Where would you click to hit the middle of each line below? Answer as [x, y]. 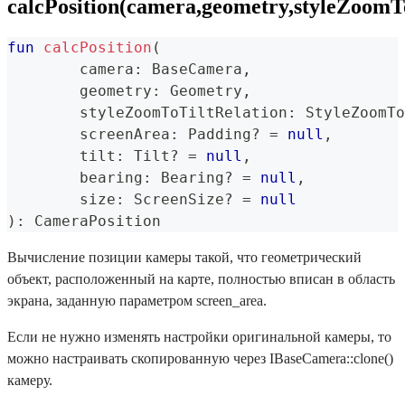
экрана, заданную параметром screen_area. [137, 301]
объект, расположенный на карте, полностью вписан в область [201, 279]
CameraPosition [93, 221]
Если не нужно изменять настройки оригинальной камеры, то [199, 337]
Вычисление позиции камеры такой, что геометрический [184, 258]
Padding [215, 135]
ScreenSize [174, 200]
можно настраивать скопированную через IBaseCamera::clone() [200, 359]
